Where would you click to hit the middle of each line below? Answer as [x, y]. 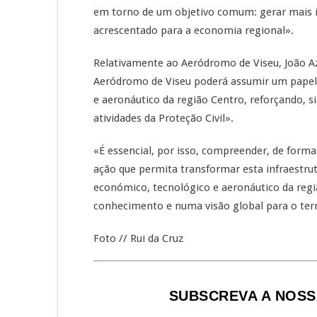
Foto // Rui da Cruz [138, 238]
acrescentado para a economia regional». [194, 30]
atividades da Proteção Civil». [163, 118]
